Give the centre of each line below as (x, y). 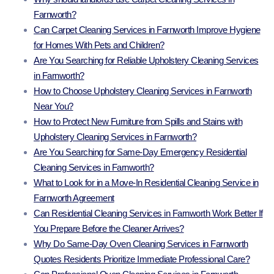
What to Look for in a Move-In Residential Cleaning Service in (146, 183)
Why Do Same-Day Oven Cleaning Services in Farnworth (141, 244)
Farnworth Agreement (74, 198)
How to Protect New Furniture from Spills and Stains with (138, 122)
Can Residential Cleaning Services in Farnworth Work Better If (148, 213)
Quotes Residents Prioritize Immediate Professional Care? (142, 259)
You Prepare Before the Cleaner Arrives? (109, 229)
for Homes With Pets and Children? (99, 45)
